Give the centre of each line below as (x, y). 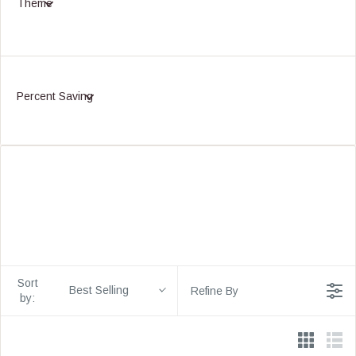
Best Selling (99, 290)
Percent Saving (55, 96)
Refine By (215, 290)
